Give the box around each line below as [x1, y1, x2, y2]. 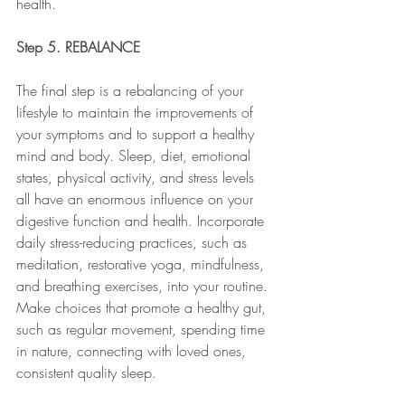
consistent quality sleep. [16, 363, 161, 382]
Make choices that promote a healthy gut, [16, 297, 270, 317]
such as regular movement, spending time [16, 319, 269, 339]
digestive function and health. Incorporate [16, 211, 268, 231]
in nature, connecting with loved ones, [16, 341, 250, 361]
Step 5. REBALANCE [16, 37, 140, 57]
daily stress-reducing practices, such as [16, 232, 251, 252]
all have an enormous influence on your [16, 189, 258, 209]
